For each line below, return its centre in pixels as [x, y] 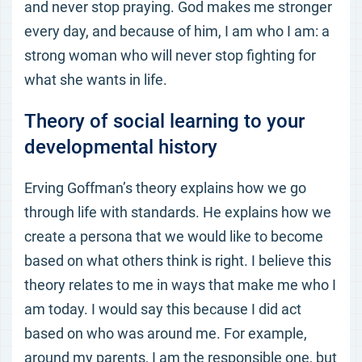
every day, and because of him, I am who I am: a [177, 31]
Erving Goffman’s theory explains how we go [165, 188]
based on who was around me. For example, [166, 333]
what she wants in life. [96, 80]
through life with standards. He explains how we [178, 212]
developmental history [121, 147]
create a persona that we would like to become [174, 236]
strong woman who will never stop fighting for [170, 55]
